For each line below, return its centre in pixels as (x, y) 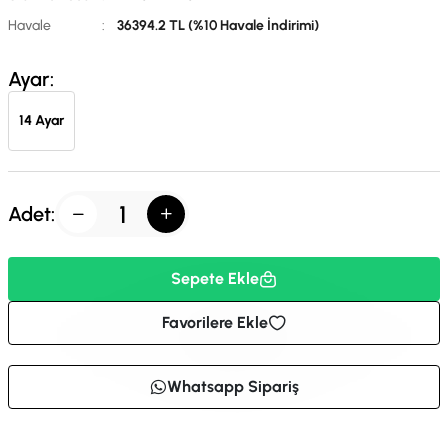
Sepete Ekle (215, 278)
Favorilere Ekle (215, 322)
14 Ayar (41, 120)
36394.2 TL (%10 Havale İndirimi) (218, 25)
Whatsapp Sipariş (233, 386)
